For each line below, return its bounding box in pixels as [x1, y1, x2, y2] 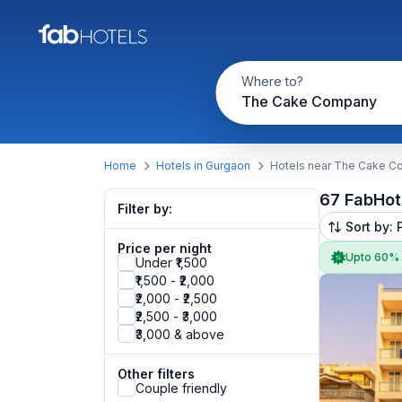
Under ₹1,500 [135, 254, 207, 270]
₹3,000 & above [135, 326, 224, 342]
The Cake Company [240, 92, 377, 110]
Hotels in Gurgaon [156, 159, 250, 172]
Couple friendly [135, 380, 227, 396]
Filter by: [118, 201, 172, 216]
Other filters [118, 366, 195, 381]
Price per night [118, 240, 212, 256]
